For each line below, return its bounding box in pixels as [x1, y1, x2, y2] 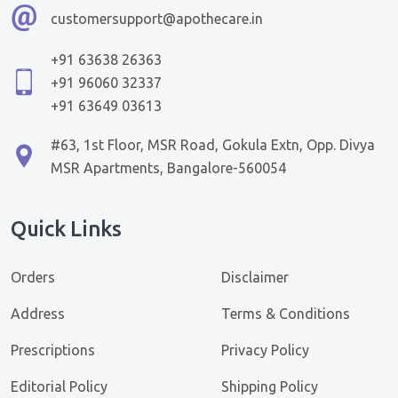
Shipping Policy [221, 378, 318, 394]
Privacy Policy [221, 341, 309, 358]
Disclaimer [221, 268, 289, 285]
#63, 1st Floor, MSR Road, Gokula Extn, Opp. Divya [51, 136, 375, 153]
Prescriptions [11, 341, 95, 358]
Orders [11, 268, 55, 285]
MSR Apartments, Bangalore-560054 [51, 159, 286, 176]
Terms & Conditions [221, 305, 350, 322]
